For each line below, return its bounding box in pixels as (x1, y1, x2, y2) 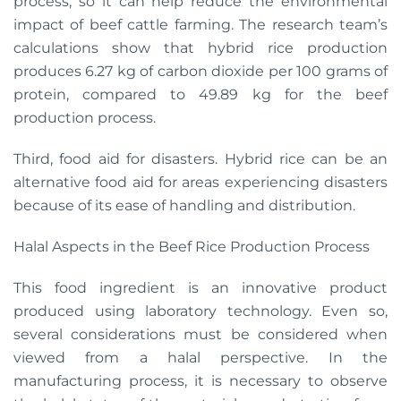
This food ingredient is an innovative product (13, 278, 388, 296)
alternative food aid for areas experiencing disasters (13, 173, 388, 191)
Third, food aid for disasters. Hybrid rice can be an (13, 149, 388, 167)
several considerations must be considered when (13, 325, 388, 343)
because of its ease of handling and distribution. (13, 196, 355, 214)
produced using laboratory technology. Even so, (13, 302, 388, 320)
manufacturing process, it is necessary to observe (13, 371, 388, 389)
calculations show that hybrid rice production (13, 38, 388, 56)
